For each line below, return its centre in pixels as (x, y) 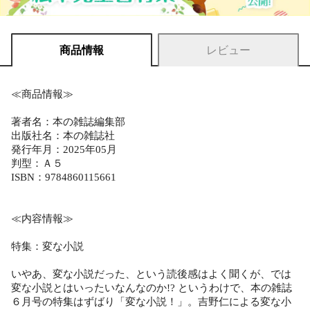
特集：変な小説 (47, 246)
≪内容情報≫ (42, 218)
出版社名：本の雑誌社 (63, 135)
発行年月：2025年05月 (64, 149)
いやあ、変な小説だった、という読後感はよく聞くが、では (151, 274)
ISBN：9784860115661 (64, 177)
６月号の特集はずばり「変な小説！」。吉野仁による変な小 (151, 301)
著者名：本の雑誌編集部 (68, 121)
